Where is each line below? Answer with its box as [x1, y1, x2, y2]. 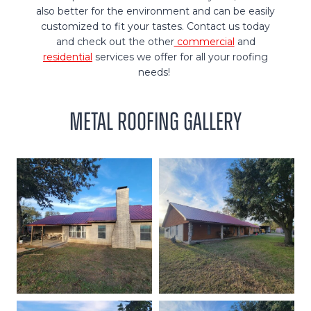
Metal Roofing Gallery [69, 108, 242, 135]
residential [43, 51, 92, 64]
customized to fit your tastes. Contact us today [41, 20, 270, 33]
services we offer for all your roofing [92, 51, 268, 64]
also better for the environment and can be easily [36, 5, 275, 18]
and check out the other [56, 35, 174, 49]
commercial [174, 35, 235, 49]
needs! [138, 66, 173, 79]
